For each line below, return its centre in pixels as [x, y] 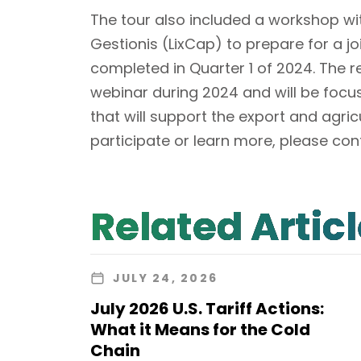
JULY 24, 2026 [166, 278]
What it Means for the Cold [200, 330]
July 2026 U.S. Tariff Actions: [207, 309]
